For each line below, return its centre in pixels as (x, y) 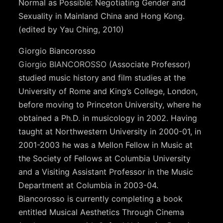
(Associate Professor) (149, 64)
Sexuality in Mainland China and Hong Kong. (102, 16)
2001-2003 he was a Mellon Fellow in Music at (106, 145)
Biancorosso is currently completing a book (101, 198)
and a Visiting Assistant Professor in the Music (106, 171)
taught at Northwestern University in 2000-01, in (110, 131)
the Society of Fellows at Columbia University (105, 158)
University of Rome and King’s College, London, (108, 91)
